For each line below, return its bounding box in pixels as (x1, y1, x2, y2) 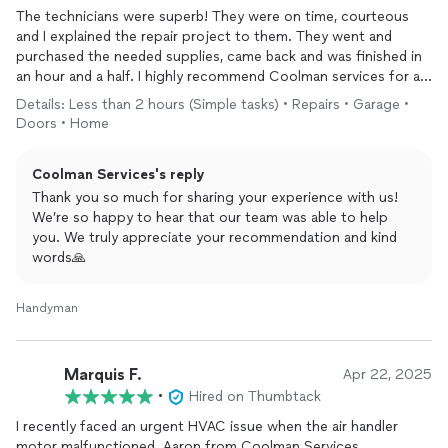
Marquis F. (64, 364, 142, 384)
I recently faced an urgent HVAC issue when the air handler (16, 418, 398, 435)
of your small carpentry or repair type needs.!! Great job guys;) (319, 88, 424, 105)
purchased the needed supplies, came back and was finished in (16, 48, 422, 65)
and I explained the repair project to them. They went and (16, 28, 392, 45)
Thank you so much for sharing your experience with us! (32, 189, 398, 206)
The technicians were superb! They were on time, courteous (16, 8, 409, 25)
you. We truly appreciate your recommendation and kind (32, 229, 397, 246)
